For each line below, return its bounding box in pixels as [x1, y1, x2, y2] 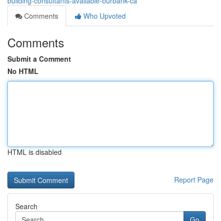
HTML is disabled [7, 147, 62, 157]
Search [15, 201, 37, 211]
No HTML [7, 66, 38, 76]
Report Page [174, 175, 214, 184]
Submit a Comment [7, 54, 71, 64]
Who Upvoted [81, 11, 126, 21]
